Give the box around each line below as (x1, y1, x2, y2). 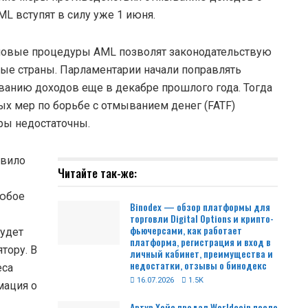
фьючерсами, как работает (130, 222, 242, 237)
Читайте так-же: (58, 164, 137, 181)
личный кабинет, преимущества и (130, 245, 273, 261)
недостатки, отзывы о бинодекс (130, 257, 267, 272)
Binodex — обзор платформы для (130, 199, 270, 214)
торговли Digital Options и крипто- (130, 210, 274, 225)
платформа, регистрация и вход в (130, 234, 271, 249)
